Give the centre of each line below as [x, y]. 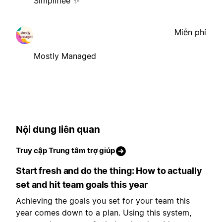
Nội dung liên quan [58, 129]
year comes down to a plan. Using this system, [104, 213]
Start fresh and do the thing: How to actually [109, 171]
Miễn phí [190, 32]
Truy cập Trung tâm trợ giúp [65, 151]
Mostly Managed [65, 56]
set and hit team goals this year [82, 185]
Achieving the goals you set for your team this [103, 201]
